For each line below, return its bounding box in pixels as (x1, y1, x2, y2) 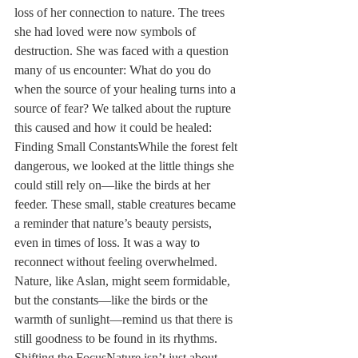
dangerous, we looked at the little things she (14, 159, 237, 173)
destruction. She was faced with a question (14, 44, 232, 58)
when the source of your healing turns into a (14, 82, 239, 97)
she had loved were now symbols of (14, 25, 199, 39)
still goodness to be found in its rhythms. (14, 332, 221, 346)
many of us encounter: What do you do (14, 63, 214, 78)
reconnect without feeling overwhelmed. (14, 255, 221, 269)
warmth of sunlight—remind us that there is (14, 312, 236, 327)
